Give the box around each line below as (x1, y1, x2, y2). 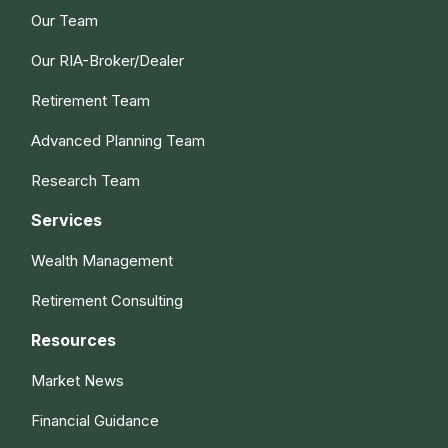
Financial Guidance (31, 410, 160, 430)
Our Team (31, 10, 99, 30)
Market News (31, 370, 125, 390)
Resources (31, 329, 117, 350)
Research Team (31, 170, 141, 190)
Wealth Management (31, 250, 174, 270)
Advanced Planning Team (31, 130, 206, 150)
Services (31, 209, 103, 230)
